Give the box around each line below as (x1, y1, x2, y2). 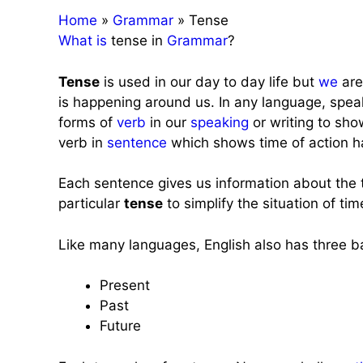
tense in (107, 32, 167, 49)
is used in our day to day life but (100, 73, 318, 90)
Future (100, 318, 141, 334)
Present (100, 277, 150, 293)
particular (58, 195, 124, 211)
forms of (58, 113, 117, 130)
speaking (190, 113, 249, 130)
